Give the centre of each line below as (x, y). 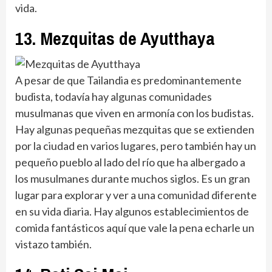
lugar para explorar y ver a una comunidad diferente (136, 195)
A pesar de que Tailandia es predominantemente (128, 80)
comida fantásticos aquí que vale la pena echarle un (135, 227)
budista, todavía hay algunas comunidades (114, 96)
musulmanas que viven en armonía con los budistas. (134, 113)
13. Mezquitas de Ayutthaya (115, 38)
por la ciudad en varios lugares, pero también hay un (136, 145)
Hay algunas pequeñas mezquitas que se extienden (135, 129)
